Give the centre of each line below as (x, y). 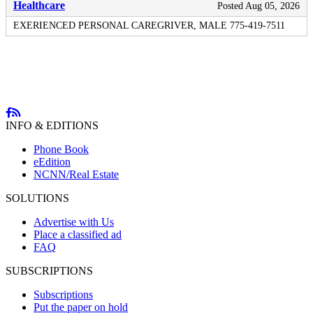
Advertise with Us (74, 221)
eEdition (52, 161)
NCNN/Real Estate (76, 174)
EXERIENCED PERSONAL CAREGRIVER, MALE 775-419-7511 (149, 25)
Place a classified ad (78, 234)
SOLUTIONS (37, 198)
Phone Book (61, 149)
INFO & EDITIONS (52, 125)
